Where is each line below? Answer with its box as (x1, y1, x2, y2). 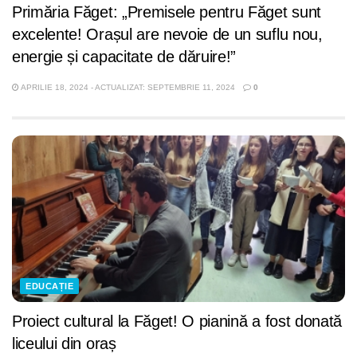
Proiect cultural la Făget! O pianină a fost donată (12, 312, 342, 330)
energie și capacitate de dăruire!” (12, 48, 237, 65)
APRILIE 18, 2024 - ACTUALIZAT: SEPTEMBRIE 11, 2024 (19, 83, 235, 92)
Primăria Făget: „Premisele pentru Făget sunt (12, 3, 321, 21)
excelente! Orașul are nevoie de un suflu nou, (12, 25, 323, 43)
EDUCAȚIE (25, 281, 74, 291)
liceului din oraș (12, 335, 116, 352)
